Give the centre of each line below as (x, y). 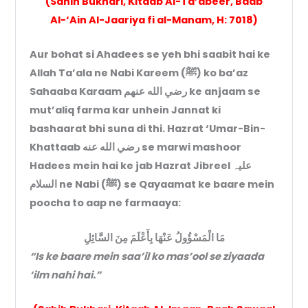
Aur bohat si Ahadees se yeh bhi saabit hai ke (150, 55)
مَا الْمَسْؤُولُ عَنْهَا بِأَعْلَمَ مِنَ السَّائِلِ (154, 238)
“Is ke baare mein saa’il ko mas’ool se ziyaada (147, 256)
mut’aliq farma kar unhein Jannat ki (125, 110)
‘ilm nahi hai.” (66, 275)
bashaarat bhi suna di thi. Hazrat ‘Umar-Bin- (148, 129)
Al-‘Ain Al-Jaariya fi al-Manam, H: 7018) (154, 20)
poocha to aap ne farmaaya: (106, 203)
